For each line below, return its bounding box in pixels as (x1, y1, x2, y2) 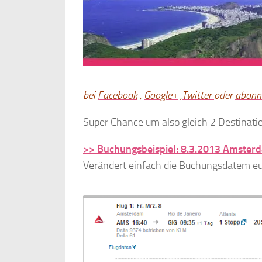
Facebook (98, 88, 137, 102)
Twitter (182, 88, 214, 102)
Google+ (144, 88, 178, 102)
